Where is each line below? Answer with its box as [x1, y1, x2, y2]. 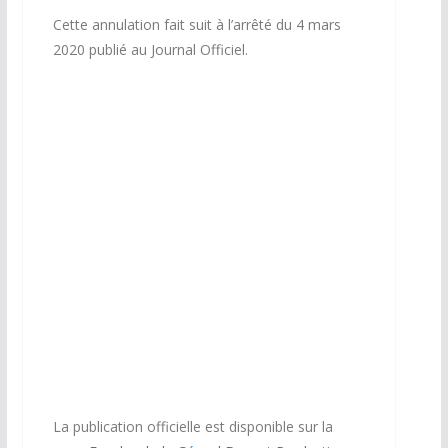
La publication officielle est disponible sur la [52, 417, 333, 437]
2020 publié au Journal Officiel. [52, 39, 248, 59]
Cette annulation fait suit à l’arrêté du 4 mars [52, 14, 341, 34]
